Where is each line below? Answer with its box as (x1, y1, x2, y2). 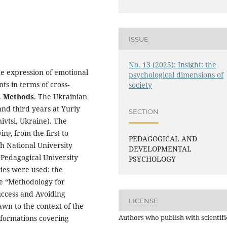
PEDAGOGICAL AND (129, 134, 198, 144)
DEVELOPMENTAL (129, 144, 192, 154)
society (129, 80, 153, 90)
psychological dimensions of (129, 70, 224, 80)
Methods (3, 92, 34, 102)
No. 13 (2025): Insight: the (129, 60, 217, 70)
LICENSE (129, 196, 159, 205)
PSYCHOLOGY (129, 154, 176, 164)
